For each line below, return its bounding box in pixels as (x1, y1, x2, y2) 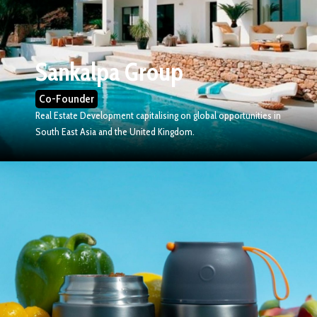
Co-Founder (39, 92, 94, 106)
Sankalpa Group (35, 57, 183, 88)
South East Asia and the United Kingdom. (35, 125, 195, 139)
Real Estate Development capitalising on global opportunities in (35, 109, 281, 122)
